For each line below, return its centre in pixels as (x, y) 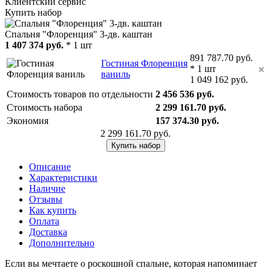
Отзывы (46, 199)
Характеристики (63, 177)
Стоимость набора (44, 107)
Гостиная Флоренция (144, 63)
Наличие (47, 188)
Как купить (53, 210)
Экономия (28, 120)
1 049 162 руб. (219, 79)
